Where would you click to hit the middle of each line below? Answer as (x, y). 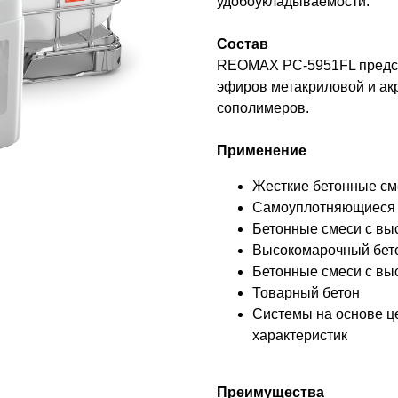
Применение (262, 151)
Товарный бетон (306, 293)
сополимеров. (263, 108)
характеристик (300, 335)
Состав (243, 44)
